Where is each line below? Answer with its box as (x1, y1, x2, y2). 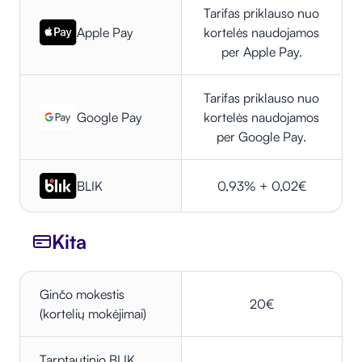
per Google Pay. (217, 128, 307, 145)
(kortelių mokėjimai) (40, 305, 146, 322)
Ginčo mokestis (40, 286, 124, 303)
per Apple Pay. (221, 44, 302, 61)
